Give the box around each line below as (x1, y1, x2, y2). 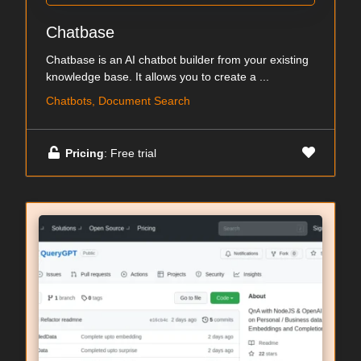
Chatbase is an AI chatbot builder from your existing (46, 53, 309, 66)
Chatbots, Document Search (46, 94, 190, 107)
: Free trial (104, 146, 156, 160)
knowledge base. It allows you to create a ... (46, 70, 269, 83)
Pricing (65, 146, 104, 160)
